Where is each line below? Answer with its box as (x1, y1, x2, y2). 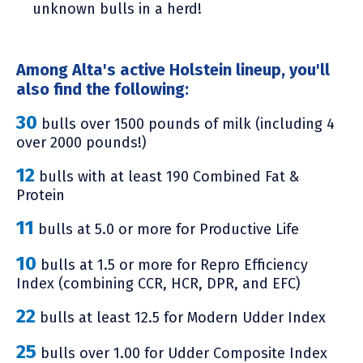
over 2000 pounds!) (16, 133, 147, 152)
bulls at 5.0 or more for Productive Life (34, 220, 299, 238)
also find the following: (16, 79, 189, 99)
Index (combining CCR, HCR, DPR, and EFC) (16, 274, 301, 293)
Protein (16, 186, 65, 204)
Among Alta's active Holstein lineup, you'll (16, 59, 330, 79)
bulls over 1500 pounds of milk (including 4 (37, 114, 335, 133)
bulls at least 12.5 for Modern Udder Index (36, 308, 326, 327)
